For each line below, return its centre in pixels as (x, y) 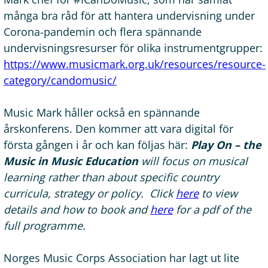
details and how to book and (77, 209)
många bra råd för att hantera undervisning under (129, 15)
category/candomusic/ (60, 80)
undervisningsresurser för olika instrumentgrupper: (133, 48)
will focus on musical (193, 161)
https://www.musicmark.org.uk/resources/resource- (135, 64)
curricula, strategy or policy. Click (90, 193)
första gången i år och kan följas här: (97, 144)
